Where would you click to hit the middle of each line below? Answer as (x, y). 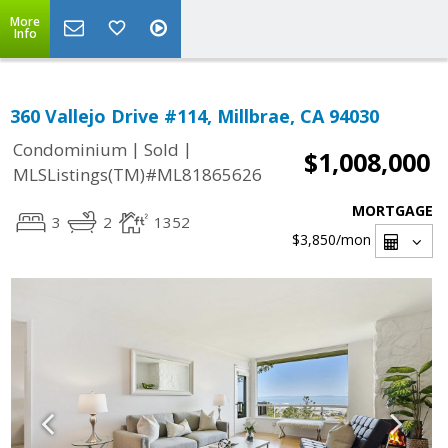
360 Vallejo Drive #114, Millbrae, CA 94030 (194, 116)
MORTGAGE (392, 210)
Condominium (70, 150)
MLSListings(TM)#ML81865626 (137, 175)
